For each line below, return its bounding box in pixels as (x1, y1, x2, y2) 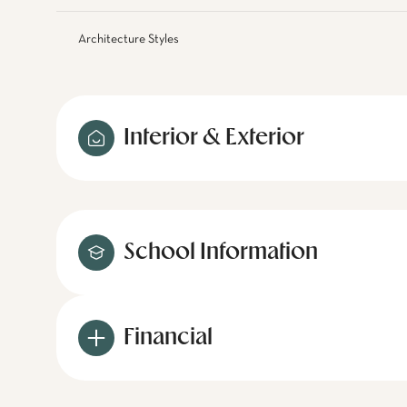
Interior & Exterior (124, 127, 304, 149)
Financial (124, 327, 213, 349)
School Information (124, 242, 318, 263)
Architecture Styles (78, 33, 179, 45)
